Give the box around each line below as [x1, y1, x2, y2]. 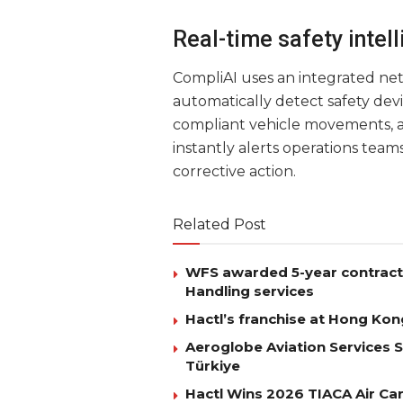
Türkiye [185, 356, 240, 374]
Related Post [173, 215, 266, 233]
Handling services [185, 282, 318, 300]
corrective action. [173, 162, 296, 180]
